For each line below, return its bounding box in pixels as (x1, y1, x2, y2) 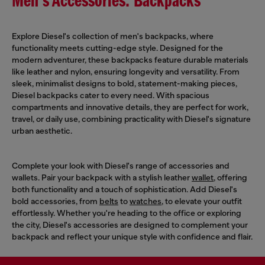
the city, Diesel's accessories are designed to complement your (12, 219, 248, 230)
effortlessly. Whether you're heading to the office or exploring (12, 208, 241, 218)
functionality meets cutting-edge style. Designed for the (12, 43, 223, 53)
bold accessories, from (12, 196, 99, 206)
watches (130, 196, 161, 206)
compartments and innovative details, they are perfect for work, (12, 102, 248, 112)
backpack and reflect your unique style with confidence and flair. (12, 231, 253, 241)
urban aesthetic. (12, 125, 72, 135)
